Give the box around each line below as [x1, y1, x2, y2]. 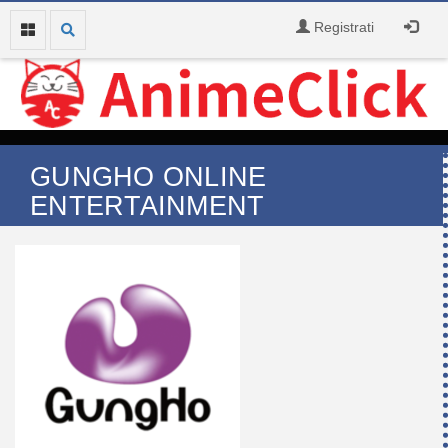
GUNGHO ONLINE [30, 161, 267, 192]
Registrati [310, 19, 374, 35]
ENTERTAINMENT [30, 190, 265, 221]
